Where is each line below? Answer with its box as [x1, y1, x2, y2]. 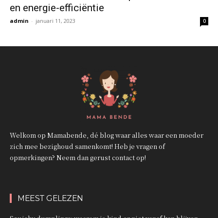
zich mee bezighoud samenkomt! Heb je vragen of [10, 141, 165, 151]
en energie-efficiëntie [10, 1, 104, 14]
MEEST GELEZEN [18, 193, 83, 203]
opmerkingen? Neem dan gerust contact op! [10, 152, 146, 162]
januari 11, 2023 [36, 17, 75, 24]
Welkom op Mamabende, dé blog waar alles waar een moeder [10, 130, 203, 140]
